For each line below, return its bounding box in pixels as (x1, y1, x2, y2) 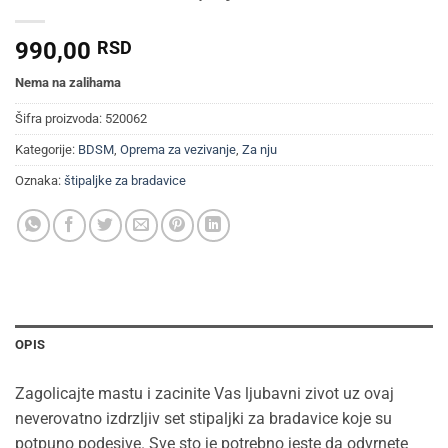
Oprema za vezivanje (120, 142, 236, 158)
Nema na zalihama (15, 74, 121, 90)
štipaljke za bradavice (64, 173, 186, 189)
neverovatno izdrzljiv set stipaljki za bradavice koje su (15, 409, 392, 429)
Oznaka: (15, 173, 64, 189)
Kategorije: (15, 142, 78, 158)
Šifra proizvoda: (15, 111, 105, 127)
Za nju (242, 142, 277, 158)
